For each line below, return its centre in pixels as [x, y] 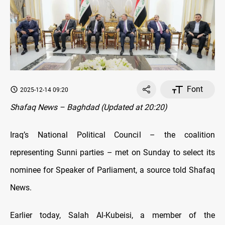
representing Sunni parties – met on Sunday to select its [113, 153]
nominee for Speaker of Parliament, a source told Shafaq [113, 170]
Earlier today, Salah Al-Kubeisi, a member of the [113, 215]
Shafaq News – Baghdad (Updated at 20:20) [89, 107]
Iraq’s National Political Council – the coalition [113, 135]
